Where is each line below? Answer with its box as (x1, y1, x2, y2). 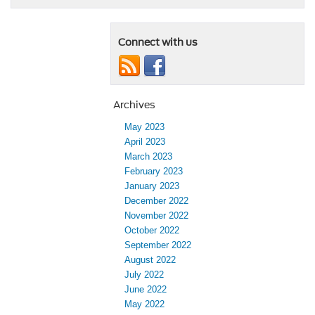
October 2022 (124, 225, 179, 236)
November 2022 (124, 210, 188, 221)
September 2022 (124, 240, 191, 251)
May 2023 (124, 122, 165, 133)
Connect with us (118, 37, 198, 49)
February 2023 (124, 166, 183, 177)
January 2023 (124, 181, 179, 192)
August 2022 (124, 255, 176, 266)
